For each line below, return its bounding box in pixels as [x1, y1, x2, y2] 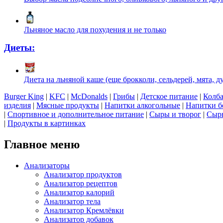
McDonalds [71, 92, 108, 101]
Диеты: [4, 42, 35, 53]
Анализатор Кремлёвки [44, 206, 124, 215]
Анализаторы [24, 161, 70, 170]
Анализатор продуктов [44, 170, 122, 179]
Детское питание [140, 92, 198, 101]
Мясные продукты [36, 101, 99, 110]
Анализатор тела [44, 197, 101, 206]
